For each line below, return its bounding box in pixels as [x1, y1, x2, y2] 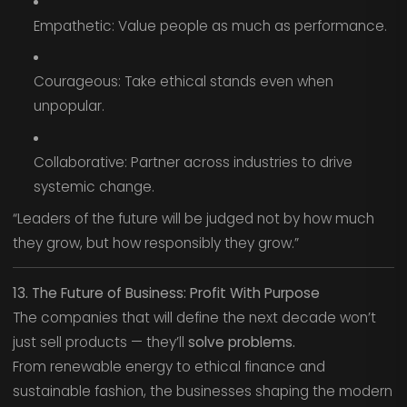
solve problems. [187, 332, 295, 352]
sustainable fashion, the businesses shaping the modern [12, 381, 392, 401]
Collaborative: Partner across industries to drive [33, 152, 352, 172]
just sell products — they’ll [12, 332, 188, 352]
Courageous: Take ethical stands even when [33, 72, 333, 92]
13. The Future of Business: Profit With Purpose [12, 283, 320, 303]
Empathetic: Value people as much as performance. [33, 15, 387, 35]
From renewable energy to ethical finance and [12, 356, 325, 376]
